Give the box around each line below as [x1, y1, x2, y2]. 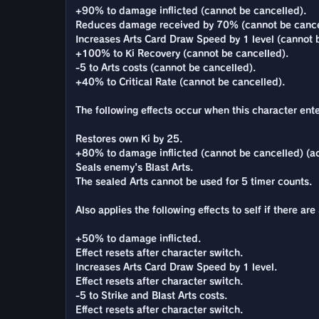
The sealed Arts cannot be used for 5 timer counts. [75, 177, 312, 187]
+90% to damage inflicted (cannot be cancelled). [75, 6, 306, 16]
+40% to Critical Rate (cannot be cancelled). [75, 77, 285, 87]
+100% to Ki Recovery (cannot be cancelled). [75, 48, 288, 58]
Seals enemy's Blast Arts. [75, 162, 193, 172]
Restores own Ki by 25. [75, 134, 182, 144]
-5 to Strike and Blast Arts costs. [75, 291, 227, 300]
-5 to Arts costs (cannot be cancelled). [75, 63, 256, 73]
